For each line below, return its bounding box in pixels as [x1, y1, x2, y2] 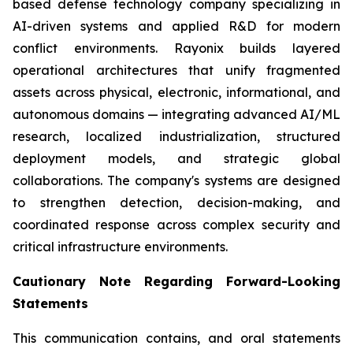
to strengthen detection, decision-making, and [13, 195, 340, 210]
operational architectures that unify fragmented [13, 62, 340, 78]
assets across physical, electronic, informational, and [13, 84, 340, 100]
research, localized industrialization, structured [13, 128, 340, 144]
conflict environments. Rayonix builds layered [13, 40, 340, 56]
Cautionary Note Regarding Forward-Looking [13, 273, 340, 289]
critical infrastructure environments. [13, 239, 228, 255]
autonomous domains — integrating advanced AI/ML [13, 106, 340, 122]
